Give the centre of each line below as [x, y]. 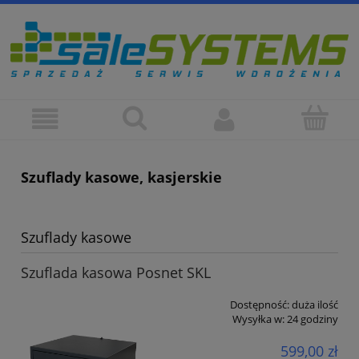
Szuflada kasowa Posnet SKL [116, 273]
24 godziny [313, 319]
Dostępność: [260, 305]
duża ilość [315, 305]
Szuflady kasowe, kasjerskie [121, 177]
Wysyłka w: [258, 319]
